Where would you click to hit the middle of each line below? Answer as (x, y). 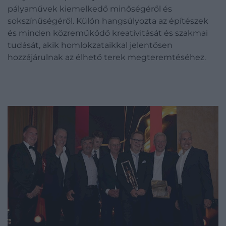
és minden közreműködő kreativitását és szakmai (108, 33)
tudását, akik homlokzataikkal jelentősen (90, 45)
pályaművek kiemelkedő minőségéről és (90, 9)
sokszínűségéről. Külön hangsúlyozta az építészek (108, 21)
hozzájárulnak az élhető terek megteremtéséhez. (108, 57)
